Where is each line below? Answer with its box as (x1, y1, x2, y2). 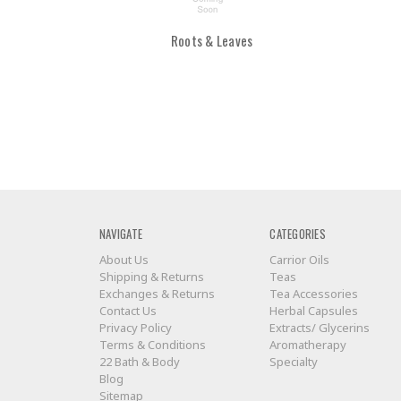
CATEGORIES (269, 225, 326, 243)
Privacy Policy (99, 320, 172, 337)
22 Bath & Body (99, 354, 180, 371)
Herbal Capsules (269, 303, 359, 320)
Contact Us (99, 303, 157, 320)
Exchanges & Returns (99, 286, 215, 303)
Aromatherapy (269, 337, 347, 354)
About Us (99, 252, 149, 269)
